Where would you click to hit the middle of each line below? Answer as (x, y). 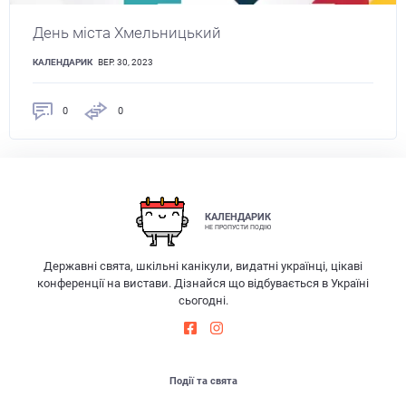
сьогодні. (203, 301)
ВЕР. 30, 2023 (125, 63)
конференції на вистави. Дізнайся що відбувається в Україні (203, 284)
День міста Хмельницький (126, 33)
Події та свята (203, 380)
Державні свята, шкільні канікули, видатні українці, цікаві (203, 266)
